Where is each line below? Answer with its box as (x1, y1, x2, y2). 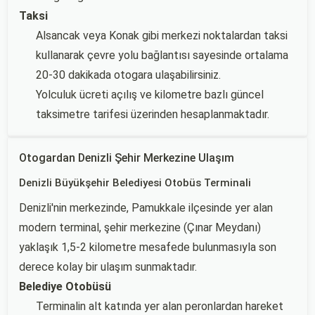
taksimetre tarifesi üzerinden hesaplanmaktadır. (36, 108, 269, 121)
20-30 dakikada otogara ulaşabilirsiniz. (36, 68, 221, 82)
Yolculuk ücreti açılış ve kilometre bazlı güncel (36, 88, 264, 101)
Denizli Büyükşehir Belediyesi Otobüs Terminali (19, 176, 251, 189)
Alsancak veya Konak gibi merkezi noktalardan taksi (36, 29, 288, 42)
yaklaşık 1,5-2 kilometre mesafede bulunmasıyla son (19, 240, 276, 254)
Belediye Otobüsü (19, 280, 111, 293)
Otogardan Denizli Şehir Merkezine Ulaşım (19, 151, 234, 165)
